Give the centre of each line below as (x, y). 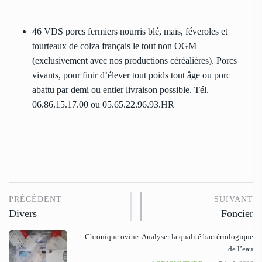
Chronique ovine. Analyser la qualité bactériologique (169, 237)
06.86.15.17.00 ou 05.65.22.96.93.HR (103, 105)
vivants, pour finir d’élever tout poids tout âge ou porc (131, 75)
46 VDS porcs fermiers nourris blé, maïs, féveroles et (130, 32)
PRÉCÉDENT (35, 199)
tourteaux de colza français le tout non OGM (114, 46)
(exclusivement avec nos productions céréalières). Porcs (135, 61)
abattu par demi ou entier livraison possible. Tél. (120, 90)
